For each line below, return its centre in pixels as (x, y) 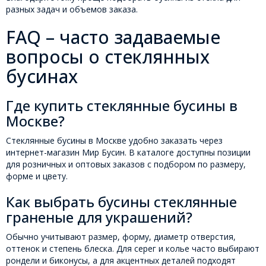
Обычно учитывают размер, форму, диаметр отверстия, (121, 237)
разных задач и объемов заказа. (72, 9)
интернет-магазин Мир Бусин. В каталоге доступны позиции (128, 153)
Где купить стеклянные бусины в (122, 106)
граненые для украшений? (99, 217)
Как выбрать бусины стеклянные (121, 202)
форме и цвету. (37, 176)
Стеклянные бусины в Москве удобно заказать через (114, 141)
